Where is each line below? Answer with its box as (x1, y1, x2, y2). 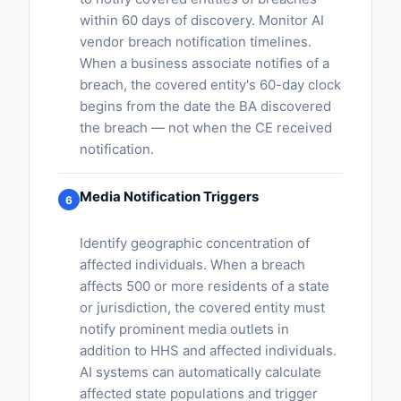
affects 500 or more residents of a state (80, 277, 329, 294)
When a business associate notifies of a (80, 55, 329, 72)
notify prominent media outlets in (80, 320, 289, 337)
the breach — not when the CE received (80, 119, 332, 136)
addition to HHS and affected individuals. (80, 342, 337, 359)
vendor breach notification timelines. (80, 33, 311, 50)
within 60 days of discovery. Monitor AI (80, 12, 324, 29)
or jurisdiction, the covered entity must (80, 299, 325, 316)
